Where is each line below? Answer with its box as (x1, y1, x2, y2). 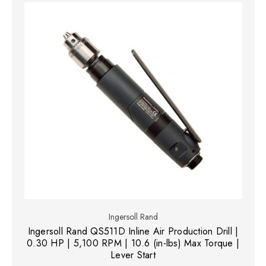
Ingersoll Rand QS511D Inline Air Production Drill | (27, 224, 239, 239)
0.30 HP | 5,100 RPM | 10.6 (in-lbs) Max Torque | (27, 236, 239, 251)
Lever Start (110, 248, 156, 262)
